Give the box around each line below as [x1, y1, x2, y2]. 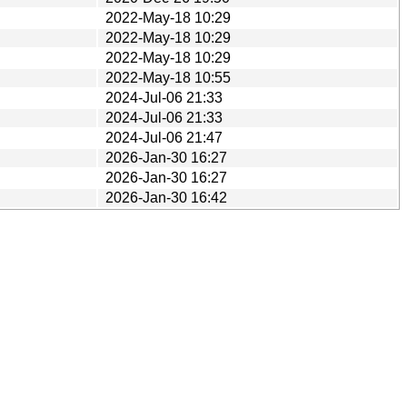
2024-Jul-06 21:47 [105, 129, 223, 145]
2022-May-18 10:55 [105, 69, 231, 85]
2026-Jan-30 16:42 [105, 189, 227, 205]
